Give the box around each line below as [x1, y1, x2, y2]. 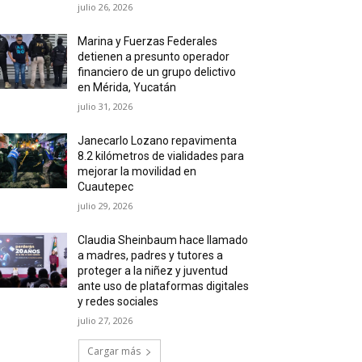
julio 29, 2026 [78, 200, 133, 212]
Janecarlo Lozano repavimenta [78, 134, 238, 147]
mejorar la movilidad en [78, 165, 197, 178]
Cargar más [87, 344, 141, 358]
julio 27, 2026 [78, 314, 133, 326]
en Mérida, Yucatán [78, 81, 177, 94]
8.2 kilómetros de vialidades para [78, 149, 245, 162]
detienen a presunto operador [78, 50, 230, 63]
